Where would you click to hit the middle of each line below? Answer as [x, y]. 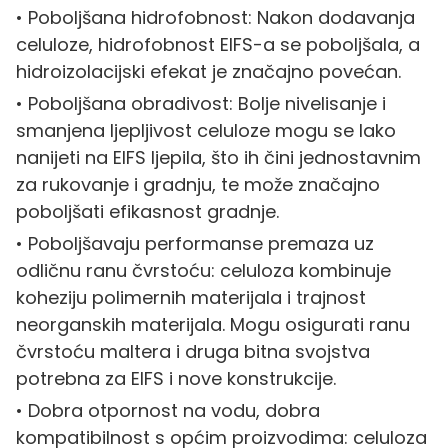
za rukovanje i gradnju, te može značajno [197, 184]
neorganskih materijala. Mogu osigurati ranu [212, 324]
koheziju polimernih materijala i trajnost [190, 297]
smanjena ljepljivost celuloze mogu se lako [205, 130]
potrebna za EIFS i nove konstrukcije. [175, 378]
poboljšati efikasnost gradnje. [147, 211]
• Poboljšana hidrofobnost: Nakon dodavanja [215, 17]
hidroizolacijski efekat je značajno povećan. [208, 71]
